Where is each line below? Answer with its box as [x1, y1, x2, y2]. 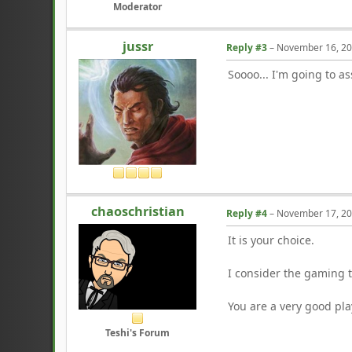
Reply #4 [226, 206, 268, 220]
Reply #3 [226, 41, 268, 54]
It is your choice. [228, 232, 315, 247]
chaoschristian [90, 203, 185, 220]
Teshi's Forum [105, 326, 170, 339]
